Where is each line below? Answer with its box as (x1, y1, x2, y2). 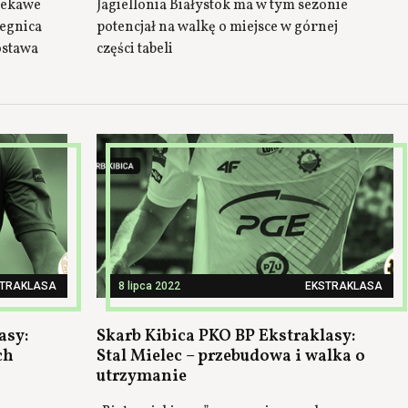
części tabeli (97, 39, 173, 59)
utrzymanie (97, 365, 187, 388)
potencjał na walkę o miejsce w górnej (97, 17, 338, 37)
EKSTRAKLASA (305, 280, 382, 292)
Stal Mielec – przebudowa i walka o (97, 345, 365, 368)
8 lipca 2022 (118, 280, 180, 292)
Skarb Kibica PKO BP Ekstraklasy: (97, 325, 355, 348)
